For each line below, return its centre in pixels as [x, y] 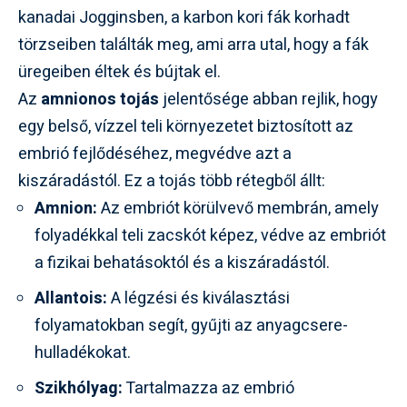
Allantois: [71, 298]
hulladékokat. [83, 352]
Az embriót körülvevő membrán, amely [238, 208]
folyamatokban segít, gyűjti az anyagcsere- [191, 325]
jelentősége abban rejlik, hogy [268, 99]
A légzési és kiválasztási [199, 298]
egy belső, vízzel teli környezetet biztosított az [186, 126]
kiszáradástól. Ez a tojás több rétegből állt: [172, 181]
